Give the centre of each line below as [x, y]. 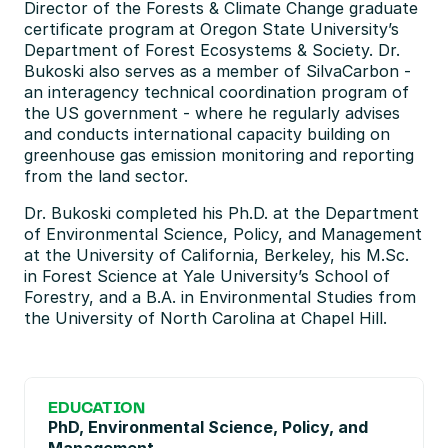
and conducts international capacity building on [207, 134]
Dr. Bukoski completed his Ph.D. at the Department [221, 213]
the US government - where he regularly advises [212, 113]
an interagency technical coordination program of [216, 92]
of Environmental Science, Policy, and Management [223, 234]
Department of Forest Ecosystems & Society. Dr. [212, 50]
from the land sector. [108, 176]
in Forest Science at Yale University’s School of [207, 276]
